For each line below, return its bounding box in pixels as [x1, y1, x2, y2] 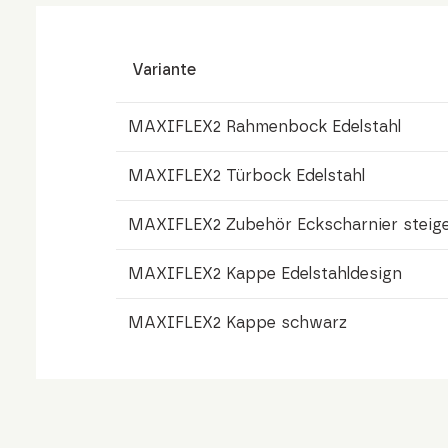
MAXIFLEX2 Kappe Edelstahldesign [128, 264, 402, 283]
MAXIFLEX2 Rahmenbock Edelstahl [128, 117, 401, 136]
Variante [132, 60, 196, 79]
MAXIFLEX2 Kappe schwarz [128, 313, 347, 332]
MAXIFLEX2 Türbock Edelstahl [128, 166, 365, 185]
